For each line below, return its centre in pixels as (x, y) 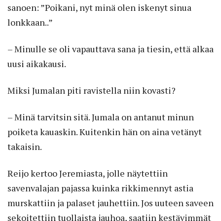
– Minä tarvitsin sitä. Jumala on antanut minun (101, 117)
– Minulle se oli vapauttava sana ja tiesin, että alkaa (110, 49)
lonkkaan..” (30, 22)
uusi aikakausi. (37, 64)
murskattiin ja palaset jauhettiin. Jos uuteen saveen (110, 203)
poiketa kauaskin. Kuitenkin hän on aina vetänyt (105, 132)
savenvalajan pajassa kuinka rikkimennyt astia (100, 188)
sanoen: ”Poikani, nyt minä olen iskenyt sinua (99, 8)
